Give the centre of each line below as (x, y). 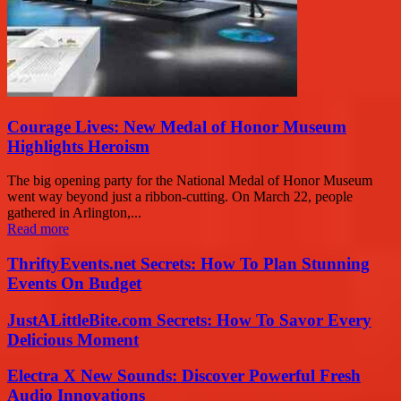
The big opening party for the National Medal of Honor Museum (190, 181)
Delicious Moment (73, 339)
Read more (38, 229)
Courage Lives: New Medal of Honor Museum (177, 126)
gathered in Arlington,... (74, 213)
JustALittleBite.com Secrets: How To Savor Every (189, 320)
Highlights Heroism (78, 146)
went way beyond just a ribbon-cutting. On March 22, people (180, 197)
